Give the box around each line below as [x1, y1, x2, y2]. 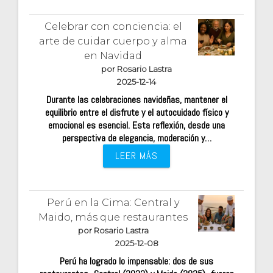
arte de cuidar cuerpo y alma [39, 34, 188, 47]
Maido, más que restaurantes [38, 211, 188, 224]
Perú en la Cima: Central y [46, 196, 180, 209]
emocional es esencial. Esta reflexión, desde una [48, 118, 225, 132]
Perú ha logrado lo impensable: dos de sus [60, 255, 213, 268]
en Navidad [84, 49, 143, 62]
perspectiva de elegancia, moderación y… [62, 131, 211, 144]
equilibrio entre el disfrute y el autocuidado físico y [44, 105, 229, 119]
